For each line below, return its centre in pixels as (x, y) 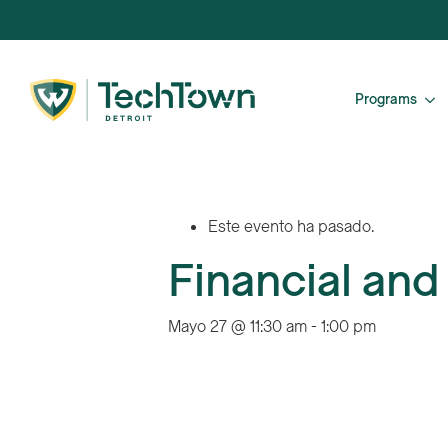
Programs (386, 99)
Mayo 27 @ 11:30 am (237, 327)
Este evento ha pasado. (291, 227)
